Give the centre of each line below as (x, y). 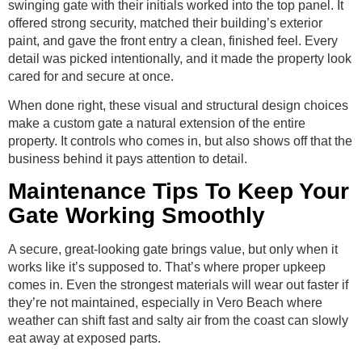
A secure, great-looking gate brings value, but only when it (173, 250)
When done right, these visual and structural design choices (178, 106)
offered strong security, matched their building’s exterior (165, 23)
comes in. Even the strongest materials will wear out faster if (178, 285)
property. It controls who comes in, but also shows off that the (180, 141)
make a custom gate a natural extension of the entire (157, 124)
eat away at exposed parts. (84, 339)
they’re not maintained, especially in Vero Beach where (165, 303)
